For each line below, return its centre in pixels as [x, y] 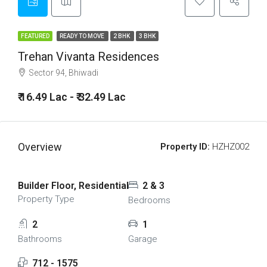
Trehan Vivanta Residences [89, 57]
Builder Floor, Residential [73, 186]
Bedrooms [149, 200]
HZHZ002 [229, 147]
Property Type [46, 199]
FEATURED [35, 36]
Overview [40, 147]
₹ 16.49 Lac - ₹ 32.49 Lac [72, 97]
